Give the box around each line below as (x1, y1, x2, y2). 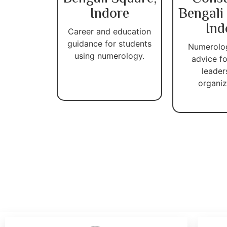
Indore (90, 3, 129, 25)
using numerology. (74, 50, 144, 61)
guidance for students (67, 38, 152, 49)
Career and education (68, 26, 151, 36)
